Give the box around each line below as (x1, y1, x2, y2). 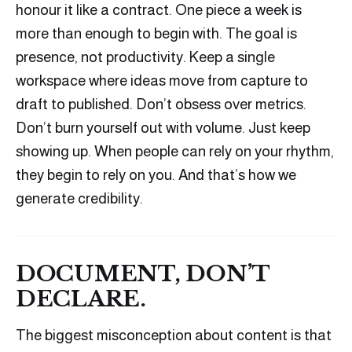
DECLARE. (16, 285, 146, 313)
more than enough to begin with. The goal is (16, 25, 297, 42)
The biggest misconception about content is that (16, 327, 332, 344)
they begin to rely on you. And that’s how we (16, 167, 296, 184)
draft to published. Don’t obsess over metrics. (16, 96, 306, 113)
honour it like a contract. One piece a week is (16, 2, 302, 19)
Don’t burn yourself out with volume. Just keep (16, 119, 310, 137)
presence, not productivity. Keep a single (16, 49, 275, 66)
